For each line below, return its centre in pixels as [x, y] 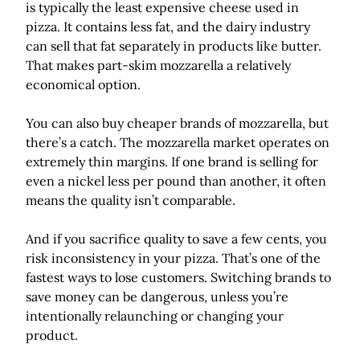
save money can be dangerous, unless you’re [157, 297]
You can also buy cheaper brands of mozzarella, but [177, 123]
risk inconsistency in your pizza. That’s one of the [173, 258]
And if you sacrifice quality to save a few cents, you [176, 239]
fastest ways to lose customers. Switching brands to [178, 277]
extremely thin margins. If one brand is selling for [172, 162]
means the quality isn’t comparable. [131, 200]
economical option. [83, 84]
